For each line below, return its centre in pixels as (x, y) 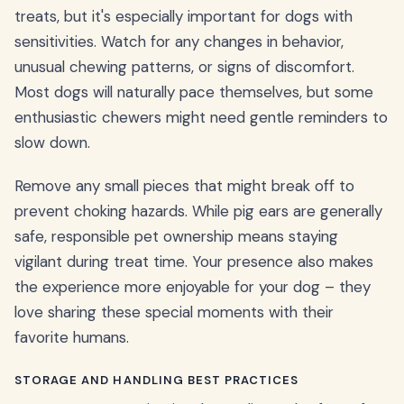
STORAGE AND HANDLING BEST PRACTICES (157, 380)
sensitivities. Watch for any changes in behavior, (179, 41)
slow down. (52, 142)
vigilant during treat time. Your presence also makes (194, 261)
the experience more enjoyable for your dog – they (193, 286)
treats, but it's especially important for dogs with (184, 16)
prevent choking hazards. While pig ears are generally (198, 211)
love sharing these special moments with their (174, 312)
